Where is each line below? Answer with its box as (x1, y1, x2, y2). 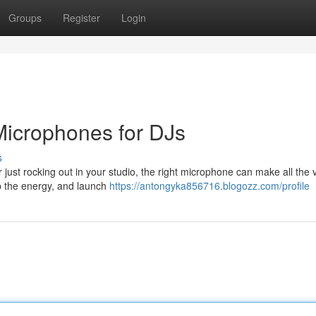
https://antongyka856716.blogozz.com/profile (109, 178, 310, 193)
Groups (8, 11, 42, 25)
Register (63, 11, 100, 25)
